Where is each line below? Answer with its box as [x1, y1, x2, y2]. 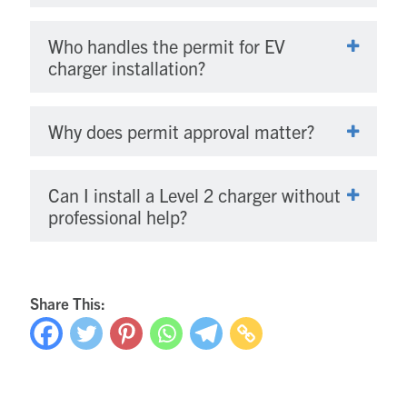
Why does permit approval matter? [48, 119, 314, 143]
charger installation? [48, 55, 205, 79]
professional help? [48, 204, 187, 228]
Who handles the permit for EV [48, 34, 285, 57]
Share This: [30, 293, 105, 313]
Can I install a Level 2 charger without [48, 183, 341, 206]
